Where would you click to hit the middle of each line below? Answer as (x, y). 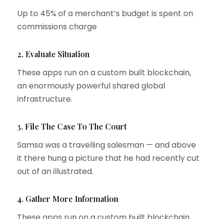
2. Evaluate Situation (53, 54)
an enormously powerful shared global (91, 86)
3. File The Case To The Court (72, 126)
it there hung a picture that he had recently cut (108, 158)
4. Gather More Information (68, 199)
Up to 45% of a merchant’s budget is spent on (105, 13)
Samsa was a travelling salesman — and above (107, 145)
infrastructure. (45, 99)
